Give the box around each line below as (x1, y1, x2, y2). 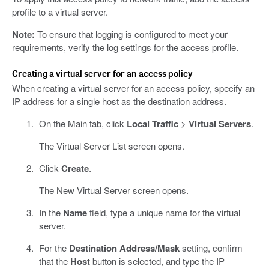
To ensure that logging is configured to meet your (35, 27, 228, 40)
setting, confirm (179, 241, 243, 254)
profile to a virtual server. (12, 5, 108, 18)
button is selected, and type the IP (89, 254, 225, 267)
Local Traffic (126, 116, 178, 130)
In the (38, 205, 63, 219)
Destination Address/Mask (68, 241, 180, 255)
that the (38, 254, 70, 267)
